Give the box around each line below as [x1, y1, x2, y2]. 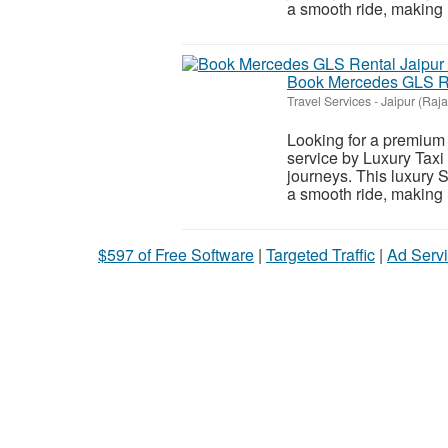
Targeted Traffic [266, 243, 375, 267]
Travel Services [287, 92, 371, 111]
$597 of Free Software [98, 243, 254, 267]
